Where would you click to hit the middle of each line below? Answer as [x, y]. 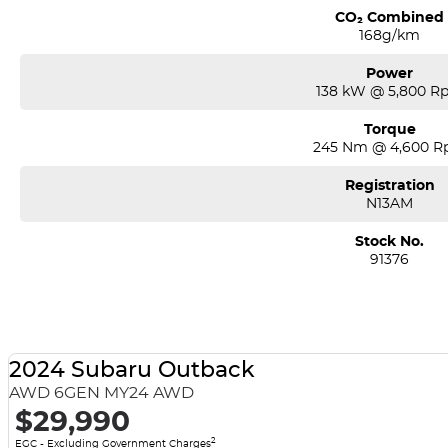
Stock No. [390, 240]
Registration [389, 184]
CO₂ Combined [390, 16]
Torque [389, 128]
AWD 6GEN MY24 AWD [101, 393]
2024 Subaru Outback [131, 370]
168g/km [390, 34]
